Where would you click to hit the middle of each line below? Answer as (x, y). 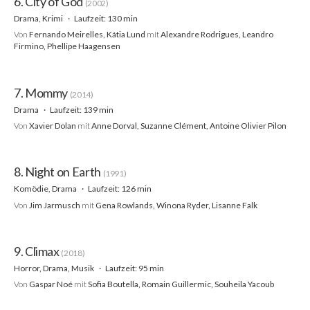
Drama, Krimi (39, 19)
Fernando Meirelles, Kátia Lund (87, 35)
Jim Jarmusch (55, 205)
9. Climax (38, 251)
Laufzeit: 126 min (119, 189)
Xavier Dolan (53, 125)
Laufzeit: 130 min (106, 19)
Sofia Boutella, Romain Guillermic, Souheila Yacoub (181, 284)
